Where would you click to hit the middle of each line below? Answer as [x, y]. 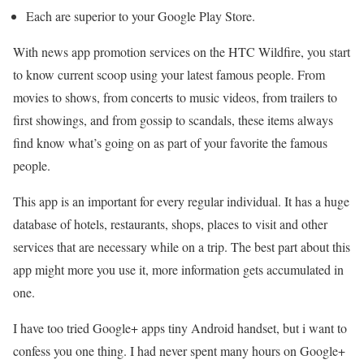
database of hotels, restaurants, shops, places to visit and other [170, 223]
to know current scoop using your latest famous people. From [169, 74]
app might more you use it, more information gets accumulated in [178, 269]
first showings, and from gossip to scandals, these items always [173, 119]
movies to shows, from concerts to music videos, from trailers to [175, 97]
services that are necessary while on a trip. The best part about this [182, 246]
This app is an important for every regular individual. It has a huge [181, 201]
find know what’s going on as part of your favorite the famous [170, 142]
